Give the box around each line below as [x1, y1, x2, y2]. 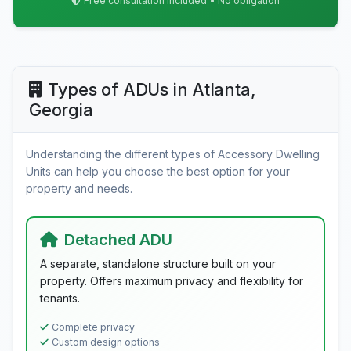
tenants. [40, 291, 80, 305]
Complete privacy [52, 321, 135, 333]
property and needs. [26, 182, 132, 195]
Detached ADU [63, 230, 172, 249]
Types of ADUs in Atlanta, [47, 79, 256, 100]
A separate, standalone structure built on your [40, 257, 276, 270]
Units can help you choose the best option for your [26, 165, 290, 178]
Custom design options [52, 336, 160, 348]
